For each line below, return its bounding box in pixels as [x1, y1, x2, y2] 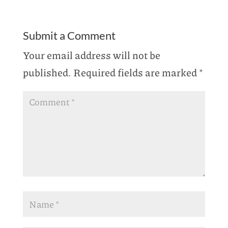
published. [22, 65, 71, 79]
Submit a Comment [22, 28, 116, 42]
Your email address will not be [22, 47, 160, 62]
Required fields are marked [73, 65, 199, 79]
